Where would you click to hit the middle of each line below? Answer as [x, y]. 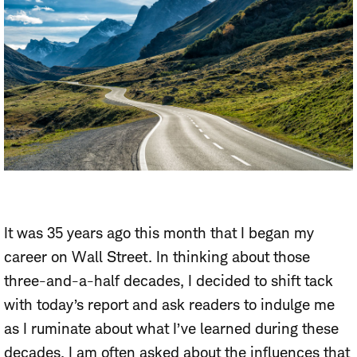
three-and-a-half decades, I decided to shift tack [169, 280]
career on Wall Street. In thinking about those [157, 257]
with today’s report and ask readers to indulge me [169, 304]
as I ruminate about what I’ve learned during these [171, 328]
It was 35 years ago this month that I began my [159, 233]
